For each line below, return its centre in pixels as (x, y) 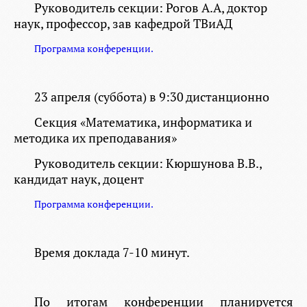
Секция (58, 122)
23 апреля (63, 97)
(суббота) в (125, 97)
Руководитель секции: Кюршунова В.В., (148, 163)
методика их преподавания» (96, 138)
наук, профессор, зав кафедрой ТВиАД (123, 24)
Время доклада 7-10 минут (111, 253)
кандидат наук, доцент (79, 179)
